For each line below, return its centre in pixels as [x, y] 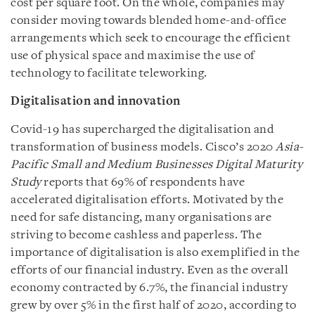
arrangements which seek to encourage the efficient [150, 38]
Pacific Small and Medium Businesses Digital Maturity [156, 165]
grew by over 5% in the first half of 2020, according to [154, 305]
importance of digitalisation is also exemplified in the [155, 252]
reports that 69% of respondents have [143, 182]
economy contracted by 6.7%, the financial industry [149, 288]
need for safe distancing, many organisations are [141, 217]
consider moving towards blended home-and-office [149, 20]
